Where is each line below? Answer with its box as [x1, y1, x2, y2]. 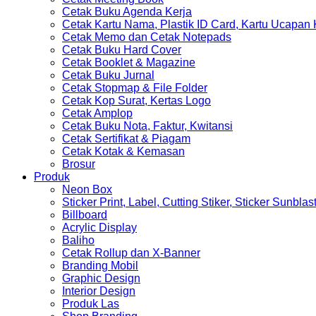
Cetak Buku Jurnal [62, 69, 154, 81]
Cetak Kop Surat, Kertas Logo [62, 95, 211, 107]
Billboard [62, 209, 107, 221]
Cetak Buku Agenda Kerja [62, 6, 192, 18]
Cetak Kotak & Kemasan [62, 145, 185, 157]
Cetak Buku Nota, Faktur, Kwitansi [62, 120, 233, 132]
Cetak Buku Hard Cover [62, 44, 181, 56]
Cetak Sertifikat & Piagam [62, 133, 190, 145]
